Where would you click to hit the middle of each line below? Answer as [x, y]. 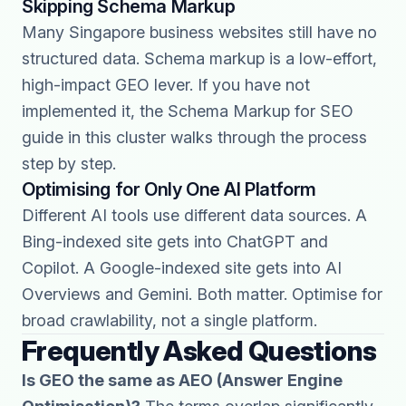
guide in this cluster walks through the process [194, 137]
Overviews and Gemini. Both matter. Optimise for [202, 294]
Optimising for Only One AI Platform [169, 189]
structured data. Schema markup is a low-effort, [199, 58]
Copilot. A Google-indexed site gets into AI [182, 268]
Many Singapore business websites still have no [199, 32]
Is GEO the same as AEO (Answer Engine [182, 380]
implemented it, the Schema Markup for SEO [188, 111]
